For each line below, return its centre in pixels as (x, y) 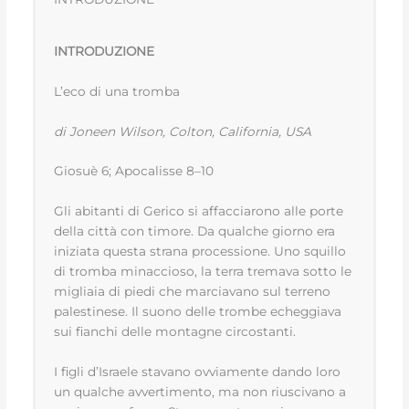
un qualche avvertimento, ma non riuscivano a (200, 392)
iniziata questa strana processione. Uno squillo (200, 252)
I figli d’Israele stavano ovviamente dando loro (198, 372)
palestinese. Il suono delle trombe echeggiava (198, 312)
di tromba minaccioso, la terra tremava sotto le (203, 272)
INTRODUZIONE (105, 51)
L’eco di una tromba (117, 91)
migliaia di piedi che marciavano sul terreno (193, 292)
